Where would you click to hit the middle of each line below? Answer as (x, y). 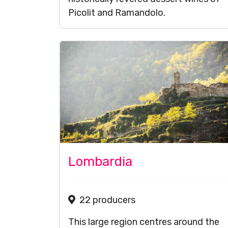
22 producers (107, 200)
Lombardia (100, 162)
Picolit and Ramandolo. (117, 13)
